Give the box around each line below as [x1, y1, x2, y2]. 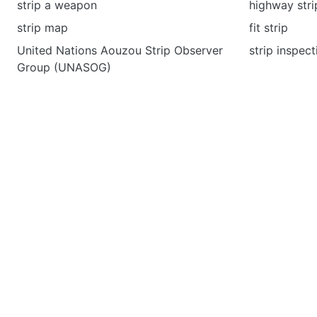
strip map [17, 21, 68, 35]
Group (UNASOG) [17, 60, 111, 74]
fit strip [249, 21, 288, 35]
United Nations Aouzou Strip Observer [17, 43, 223, 57]
